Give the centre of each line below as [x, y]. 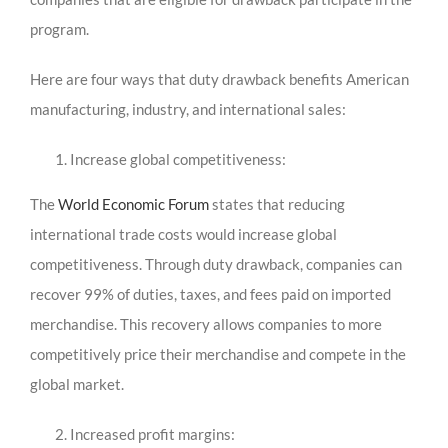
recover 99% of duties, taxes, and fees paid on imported [210, 294]
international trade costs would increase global [183, 234]
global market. [77, 384]
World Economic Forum [133, 204]
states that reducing [277, 204]
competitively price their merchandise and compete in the [218, 354]
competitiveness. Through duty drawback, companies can [216, 264]
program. [59, 29]
